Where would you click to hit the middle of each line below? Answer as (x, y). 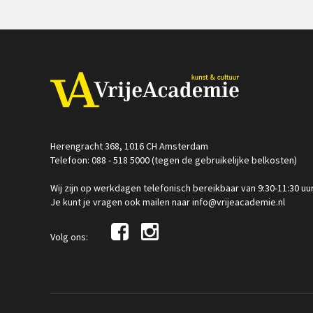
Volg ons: (70, 237)
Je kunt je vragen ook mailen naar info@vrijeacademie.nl (168, 202)
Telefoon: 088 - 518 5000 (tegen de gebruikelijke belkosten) (174, 160)
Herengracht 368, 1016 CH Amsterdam (129, 146)
